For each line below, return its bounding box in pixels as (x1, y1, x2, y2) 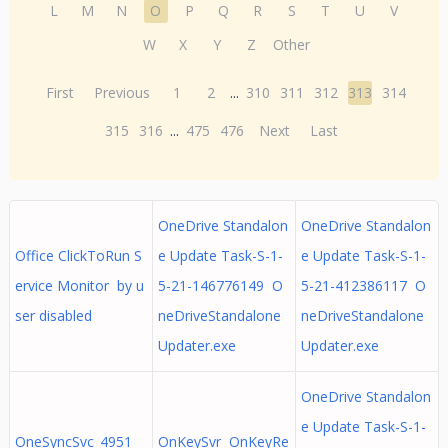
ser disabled (14, 306, 92, 325)
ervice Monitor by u (14, 276, 144, 295)
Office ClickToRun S (14, 246, 142, 265)
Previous (94, 83, 151, 102)
